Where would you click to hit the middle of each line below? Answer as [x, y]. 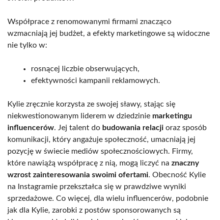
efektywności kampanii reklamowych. [96, 81]
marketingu [172, 116]
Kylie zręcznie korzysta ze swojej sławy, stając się [91, 104]
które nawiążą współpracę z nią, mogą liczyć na [89, 163]
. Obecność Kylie [177, 175]
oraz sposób [185, 128]
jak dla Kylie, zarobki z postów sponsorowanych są [94, 210]
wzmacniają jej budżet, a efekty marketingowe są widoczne [109, 34]
